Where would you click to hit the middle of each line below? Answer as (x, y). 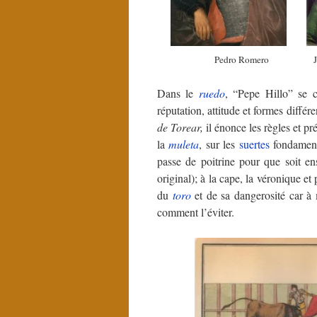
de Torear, (182, 127)
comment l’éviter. (196, 212)
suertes (254, 144)
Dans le (178, 93)
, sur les (219, 144)
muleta (184, 144)
